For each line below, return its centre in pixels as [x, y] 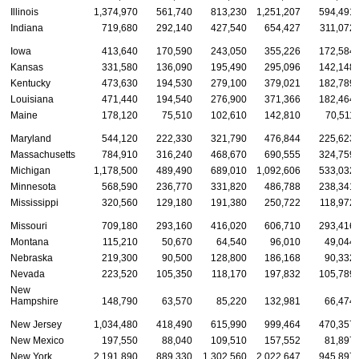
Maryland [31, 138]
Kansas [27, 67]
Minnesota [33, 186]
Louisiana [32, 99]
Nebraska [32, 258]
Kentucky [30, 83]
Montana [30, 242]
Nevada [28, 274]
